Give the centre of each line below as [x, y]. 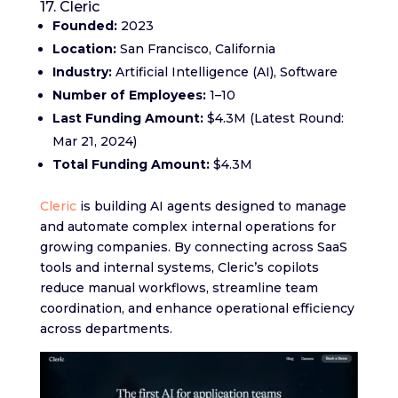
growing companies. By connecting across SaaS [193, 247]
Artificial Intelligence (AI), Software [224, 72]
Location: [84, 48]
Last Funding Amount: [127, 118]
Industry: [82, 72]
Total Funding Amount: [131, 164]
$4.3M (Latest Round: [273, 118]
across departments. [106, 328]
